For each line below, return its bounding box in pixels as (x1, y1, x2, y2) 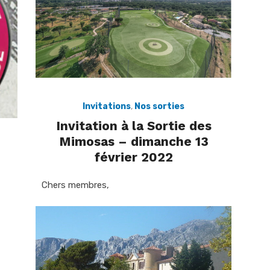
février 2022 (94, 149, 173, 165)
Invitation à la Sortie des (55, 118, 212, 133)
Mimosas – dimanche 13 (58, 133, 209, 149)
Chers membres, (42, 179, 109, 190)
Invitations (83, 101, 131, 111)
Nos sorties (134, 101, 184, 111)
